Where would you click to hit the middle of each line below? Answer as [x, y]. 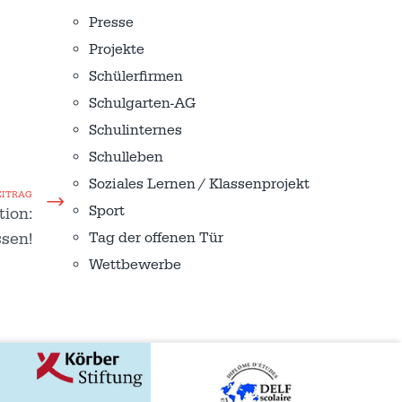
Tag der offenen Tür [156, 238]
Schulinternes [135, 130]
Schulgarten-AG [142, 103]
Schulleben [126, 157]
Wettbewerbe [135, 265]
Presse [111, 22]
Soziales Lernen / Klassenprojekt [199, 184]
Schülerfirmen [136, 76]
